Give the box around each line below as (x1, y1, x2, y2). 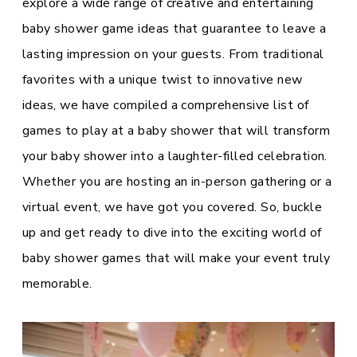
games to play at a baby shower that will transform (22, 122, 331, 139)
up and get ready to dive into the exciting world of (22, 224, 322, 241)
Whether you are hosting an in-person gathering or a (22, 173, 332, 190)
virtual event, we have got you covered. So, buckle (22, 198, 323, 216)
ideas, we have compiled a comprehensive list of (22, 96, 309, 114)
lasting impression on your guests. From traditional (22, 45, 324, 63)
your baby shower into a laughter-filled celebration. (22, 147, 328, 165)
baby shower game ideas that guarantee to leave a (22, 20, 327, 37)
